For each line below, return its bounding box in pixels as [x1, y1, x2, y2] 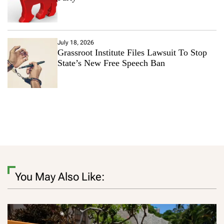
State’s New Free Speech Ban [57, 57, 165, 68]
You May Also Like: [15, 170, 104, 183]
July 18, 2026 [57, 38, 94, 46]
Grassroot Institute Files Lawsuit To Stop [57, 47, 207, 57]
